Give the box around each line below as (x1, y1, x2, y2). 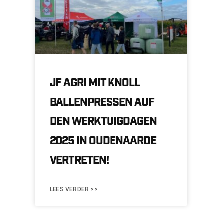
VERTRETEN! (50, 153, 109, 167)
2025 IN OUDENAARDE (50, 133, 156, 148)
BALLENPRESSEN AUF (50, 95, 154, 110)
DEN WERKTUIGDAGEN (50, 114, 157, 129)
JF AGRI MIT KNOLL (50, 75, 140, 90)
